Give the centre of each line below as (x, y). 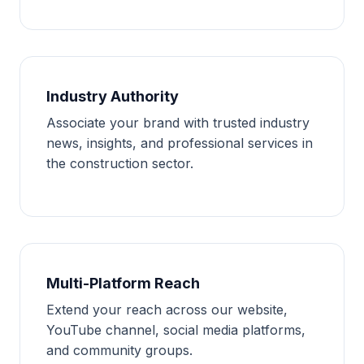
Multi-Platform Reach (123, 283)
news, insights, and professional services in (180, 143)
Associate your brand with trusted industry (178, 122)
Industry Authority (113, 96)
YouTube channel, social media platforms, (176, 329)
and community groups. (119, 350)
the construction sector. (120, 163)
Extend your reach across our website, (167, 309)
